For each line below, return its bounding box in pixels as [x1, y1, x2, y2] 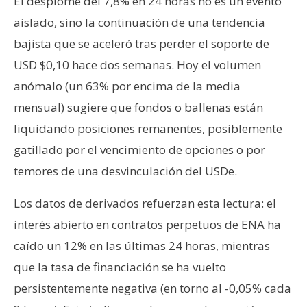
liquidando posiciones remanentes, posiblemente [14, 121, 282, 137]
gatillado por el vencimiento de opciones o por [14, 142, 265, 158]
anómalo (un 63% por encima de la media [14, 78, 241, 95]
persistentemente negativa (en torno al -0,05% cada [14, 280, 291, 297]
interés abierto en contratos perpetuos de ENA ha [14, 217, 281, 233]
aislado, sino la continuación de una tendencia [14, 14, 265, 31]
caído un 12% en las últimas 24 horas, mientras [14, 238, 270, 254]
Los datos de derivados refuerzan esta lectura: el [14, 195, 276, 212]
